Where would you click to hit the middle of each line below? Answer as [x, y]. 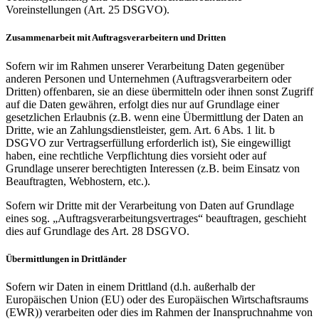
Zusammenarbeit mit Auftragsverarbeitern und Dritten [116, 38]
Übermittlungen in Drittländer [66, 258]
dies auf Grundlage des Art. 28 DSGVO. [98, 231]
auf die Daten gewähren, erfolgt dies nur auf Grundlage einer [142, 104]
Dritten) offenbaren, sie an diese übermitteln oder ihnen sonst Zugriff [159, 91]
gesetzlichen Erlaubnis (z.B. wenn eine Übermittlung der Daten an [155, 117]
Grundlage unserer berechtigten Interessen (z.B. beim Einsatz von [153, 168]
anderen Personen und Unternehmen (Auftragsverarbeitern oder [148, 78]
